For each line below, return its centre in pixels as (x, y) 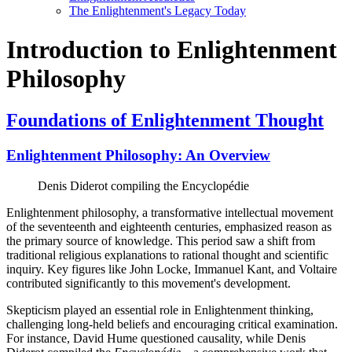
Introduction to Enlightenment (172, 49)
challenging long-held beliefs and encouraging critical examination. (172, 324)
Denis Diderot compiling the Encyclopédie (143, 185)
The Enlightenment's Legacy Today (158, 11)
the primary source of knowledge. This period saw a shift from (161, 240)
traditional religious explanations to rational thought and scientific (167, 255)
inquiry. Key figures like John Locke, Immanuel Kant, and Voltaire (172, 269)
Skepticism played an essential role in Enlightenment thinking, (160, 310)
